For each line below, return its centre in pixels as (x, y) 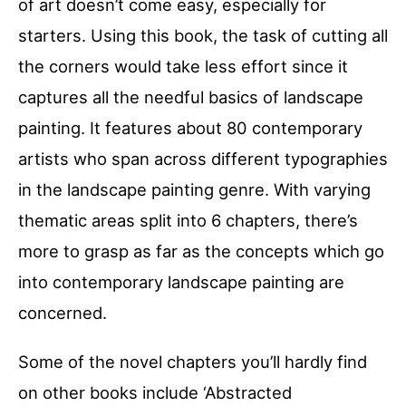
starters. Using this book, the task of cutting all (203, 35)
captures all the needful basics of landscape (191, 97)
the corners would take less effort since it (183, 66)
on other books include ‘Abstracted (155, 392)
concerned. (63, 312)
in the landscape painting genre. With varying (194, 189)
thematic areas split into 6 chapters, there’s (188, 220)
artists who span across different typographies (203, 158)
